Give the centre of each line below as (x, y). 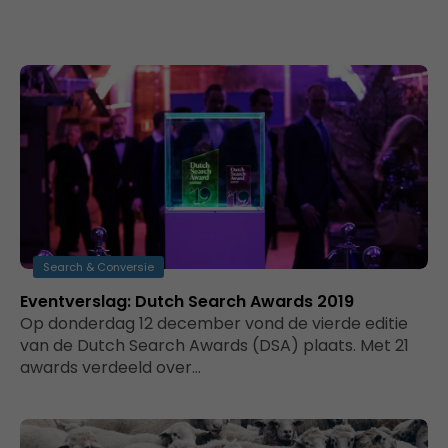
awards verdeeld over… (110, 367)
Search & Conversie (98, 267)
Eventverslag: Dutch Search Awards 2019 (187, 301)
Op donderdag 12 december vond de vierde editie (214, 323)
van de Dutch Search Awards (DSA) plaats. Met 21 (214, 345)
